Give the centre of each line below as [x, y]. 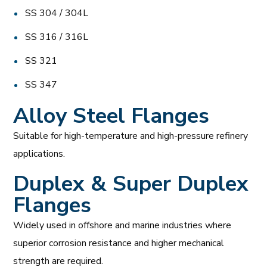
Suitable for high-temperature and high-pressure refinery [131, 136]
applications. [39, 153]
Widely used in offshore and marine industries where [122, 225]
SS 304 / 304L [57, 13]
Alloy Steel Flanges [111, 116]
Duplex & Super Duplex [131, 184]
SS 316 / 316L [57, 37]
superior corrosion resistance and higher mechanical [119, 243]
